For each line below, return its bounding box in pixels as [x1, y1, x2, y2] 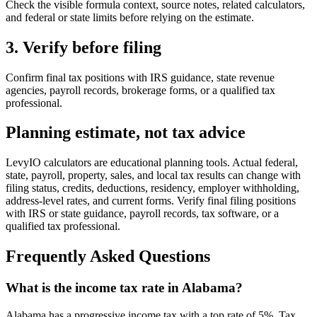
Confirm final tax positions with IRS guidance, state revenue [6, 71, 275, 83]
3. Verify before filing [6, 38, 161, 57]
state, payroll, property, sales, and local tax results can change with [6, 169, 301, 182]
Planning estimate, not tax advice [6, 123, 246, 142]
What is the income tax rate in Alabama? [6, 280, 243, 296]
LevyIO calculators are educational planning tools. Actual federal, [6, 156, 298, 169]
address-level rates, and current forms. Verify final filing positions [6, 195, 296, 207]
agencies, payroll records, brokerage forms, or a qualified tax [6, 83, 275, 96]
